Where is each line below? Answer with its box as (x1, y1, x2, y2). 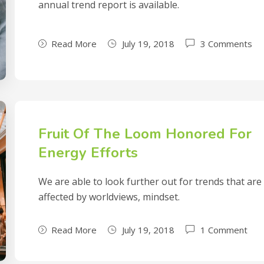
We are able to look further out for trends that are (38, 175, 262, 188)
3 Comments (200, 37, 253, 49)
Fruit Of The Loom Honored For (38, 124, 252, 143)
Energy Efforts (38, 143, 138, 162)
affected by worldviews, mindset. (38, 190, 180, 203)
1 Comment (200, 224, 248, 236)
